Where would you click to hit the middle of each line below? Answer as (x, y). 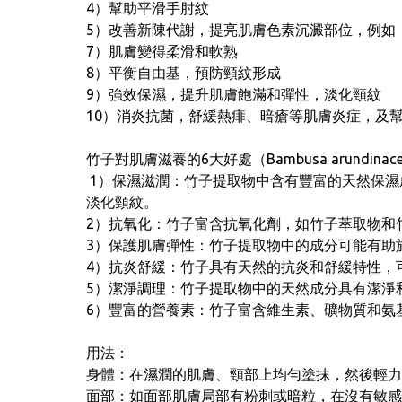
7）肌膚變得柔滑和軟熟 (162, 51)
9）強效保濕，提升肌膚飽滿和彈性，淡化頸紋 (234, 94)
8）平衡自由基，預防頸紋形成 (184, 73)
